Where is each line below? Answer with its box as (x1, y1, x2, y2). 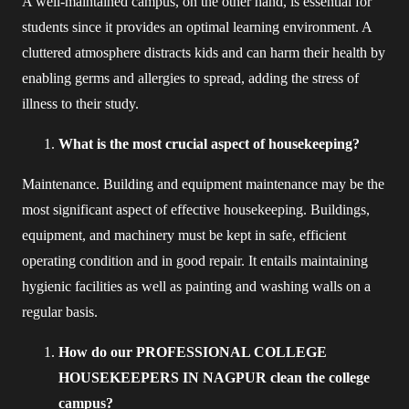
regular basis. (22, 304, 101, 320)
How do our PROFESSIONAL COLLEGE (58, 344, 327, 360)
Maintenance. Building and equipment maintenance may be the (22, 176, 384, 192)
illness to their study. (22, 96, 139, 111)
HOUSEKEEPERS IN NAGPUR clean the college (58, 370, 370, 385)
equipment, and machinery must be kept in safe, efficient (22, 227, 346, 243)
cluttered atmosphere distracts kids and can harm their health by (22, 45, 385, 60)
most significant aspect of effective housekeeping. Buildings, (22, 202, 370, 217)
